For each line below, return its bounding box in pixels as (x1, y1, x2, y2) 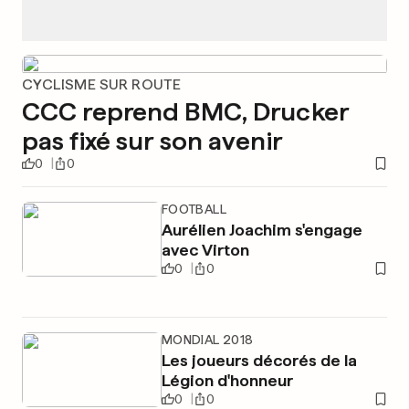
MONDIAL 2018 (161, 332, 254, 347)
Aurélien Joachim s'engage (161, 220, 362, 239)
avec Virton (161, 240, 249, 259)
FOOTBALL (161, 202, 226, 216)
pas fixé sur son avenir (22, 125, 282, 156)
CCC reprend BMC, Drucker (22, 96, 349, 127)
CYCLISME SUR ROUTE (22, 76, 182, 93)
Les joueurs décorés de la (161, 351, 357, 370)
